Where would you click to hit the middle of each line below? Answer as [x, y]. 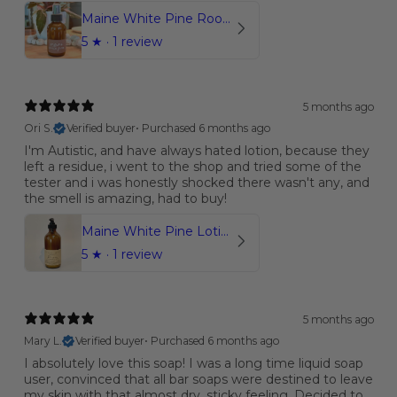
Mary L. [43, 340]
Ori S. [38, 128]
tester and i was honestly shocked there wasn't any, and [196, 182]
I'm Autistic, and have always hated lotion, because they [196, 150]
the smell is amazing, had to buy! [125, 198]
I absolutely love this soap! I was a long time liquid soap [193, 363]
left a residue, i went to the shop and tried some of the [192, 166]
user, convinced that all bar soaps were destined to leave [198, 379]
